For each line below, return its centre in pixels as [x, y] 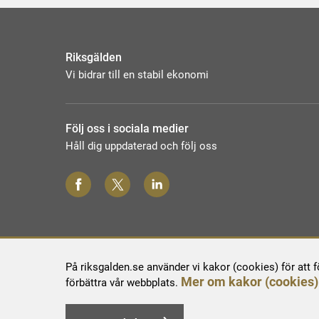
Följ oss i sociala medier [127, 129]
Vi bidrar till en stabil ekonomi [137, 75]
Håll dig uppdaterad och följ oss [141, 146]
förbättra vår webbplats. [123, 283]
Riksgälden [94, 58]
